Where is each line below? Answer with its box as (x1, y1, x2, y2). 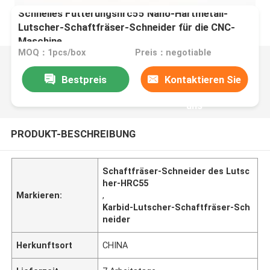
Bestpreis (61, 73, 107, 86)
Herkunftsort (16, 240, 73, 250)
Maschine (18, 34, 63, 47)
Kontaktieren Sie (165, 73, 242, 86)
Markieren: (16, 190, 63, 200)
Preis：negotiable (134, 48, 212, 58)
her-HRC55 (102, 178, 149, 188)
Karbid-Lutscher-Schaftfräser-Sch (102, 202, 251, 212)
